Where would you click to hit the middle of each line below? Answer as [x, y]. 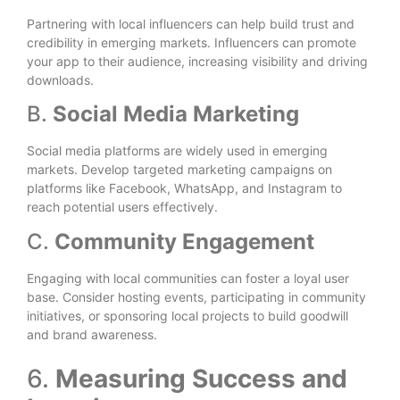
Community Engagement [184, 241]
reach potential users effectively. [122, 207]
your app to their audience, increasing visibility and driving [197, 62]
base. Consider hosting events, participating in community [196, 296]
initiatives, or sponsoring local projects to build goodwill [187, 315]
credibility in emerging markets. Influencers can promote [192, 43]
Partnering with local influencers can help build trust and [191, 24]
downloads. [60, 80]
